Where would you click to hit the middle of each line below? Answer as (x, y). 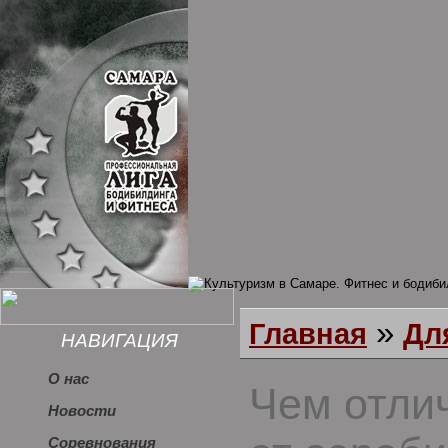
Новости (82, 411)
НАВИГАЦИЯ (120, 340)
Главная (308, 333)
